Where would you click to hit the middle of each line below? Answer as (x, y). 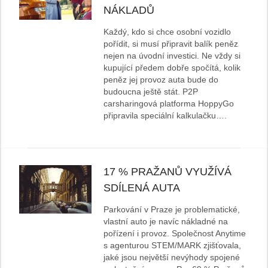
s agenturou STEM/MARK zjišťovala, (173, 246)
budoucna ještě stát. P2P (151, 92)
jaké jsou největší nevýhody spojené (172, 258)
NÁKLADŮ (129, 10)
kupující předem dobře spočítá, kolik (172, 68)
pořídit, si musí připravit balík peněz (171, 44)
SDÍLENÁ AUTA (142, 188)
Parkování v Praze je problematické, (172, 210)
